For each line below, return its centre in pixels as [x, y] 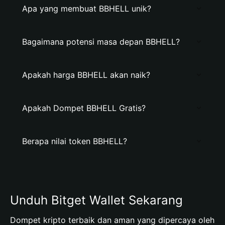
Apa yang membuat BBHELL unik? [87, 9]
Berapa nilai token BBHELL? [75, 141]
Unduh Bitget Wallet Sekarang [96, 200]
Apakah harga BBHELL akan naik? [86, 75]
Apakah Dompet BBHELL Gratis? [84, 108]
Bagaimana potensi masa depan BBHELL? [101, 42]
